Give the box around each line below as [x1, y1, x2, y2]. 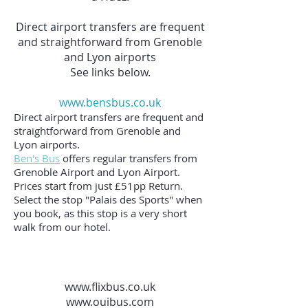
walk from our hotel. [14, 220, 111, 234]
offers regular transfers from [60, 151, 197, 165]
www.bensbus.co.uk [59, 95, 161, 110]
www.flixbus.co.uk [65, 279, 155, 294]
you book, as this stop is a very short [14, 206, 187, 220]
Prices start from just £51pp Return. [14, 179, 183, 192]
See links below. [69, 65, 151, 80]
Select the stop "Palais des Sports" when [14, 192, 202, 206]
